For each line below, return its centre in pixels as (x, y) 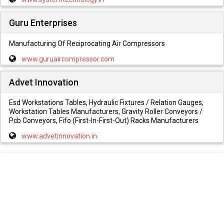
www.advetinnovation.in (59, 136)
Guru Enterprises (43, 23)
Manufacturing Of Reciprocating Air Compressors (87, 43)
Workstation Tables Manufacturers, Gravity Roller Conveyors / (105, 112)
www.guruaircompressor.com (68, 59)
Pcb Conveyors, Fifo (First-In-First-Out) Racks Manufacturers (103, 121)
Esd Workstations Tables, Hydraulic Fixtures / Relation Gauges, (106, 103)
